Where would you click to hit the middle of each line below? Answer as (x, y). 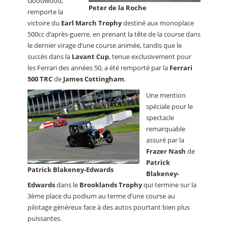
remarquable (166, 129)
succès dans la (50, 57)
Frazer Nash (166, 151)
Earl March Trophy (91, 23)
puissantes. (45, 219)
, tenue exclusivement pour (150, 57)
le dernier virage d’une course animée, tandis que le (105, 46)
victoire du (44, 23)
